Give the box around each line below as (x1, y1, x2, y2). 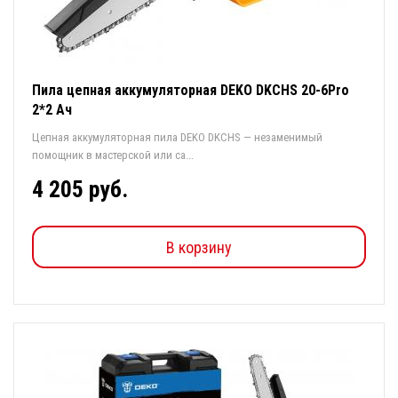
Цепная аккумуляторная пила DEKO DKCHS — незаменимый (32, 131, 322, 144)
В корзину (166, 237, 232, 257)
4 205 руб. (32, 176, 128, 203)
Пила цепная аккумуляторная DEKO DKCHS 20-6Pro (32, 82, 349, 99)
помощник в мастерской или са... (32, 148, 194, 162)
